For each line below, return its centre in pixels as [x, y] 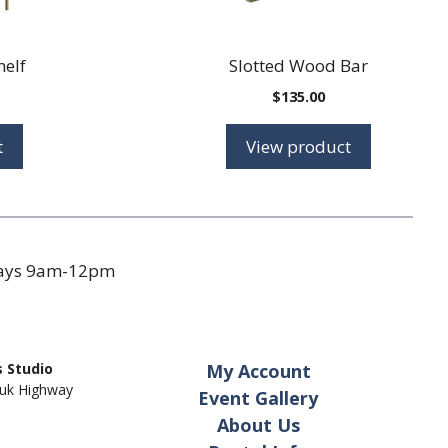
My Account [258, 371]
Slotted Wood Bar [299, 65]
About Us [258, 425]
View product [299, 146]
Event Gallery [258, 398]
